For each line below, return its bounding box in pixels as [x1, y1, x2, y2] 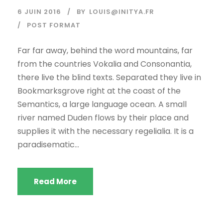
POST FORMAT [27, 20, 81, 30]
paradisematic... [17, 138, 79, 150]
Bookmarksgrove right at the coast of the [17, 85, 181, 97]
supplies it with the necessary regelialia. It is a [17, 125, 194, 137]
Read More [34, 176, 77, 187]
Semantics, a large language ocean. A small [17, 98, 187, 110]
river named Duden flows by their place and [17, 111, 189, 123]
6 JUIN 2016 [17, 6, 61, 16]
